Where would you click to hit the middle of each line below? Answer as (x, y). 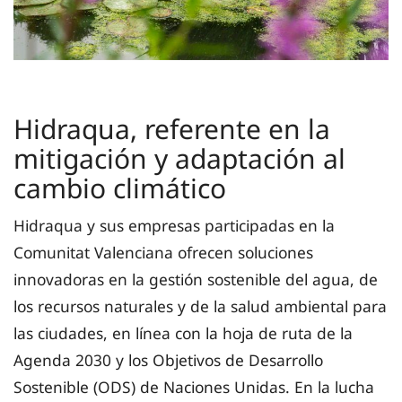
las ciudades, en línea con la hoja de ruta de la (183, 333)
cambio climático (120, 188)
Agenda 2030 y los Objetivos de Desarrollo (168, 360)
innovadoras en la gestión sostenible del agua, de (196, 280)
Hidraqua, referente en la (172, 129)
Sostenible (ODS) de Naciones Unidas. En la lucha (194, 387)
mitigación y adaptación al (179, 159)
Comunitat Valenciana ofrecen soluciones (163, 253)
